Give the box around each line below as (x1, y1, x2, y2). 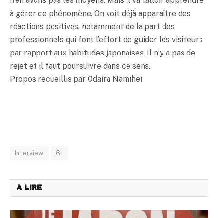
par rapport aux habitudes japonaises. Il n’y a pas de (10, 48, 195, 57)
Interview (15, 149, 44, 157)
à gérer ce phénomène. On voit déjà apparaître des (10, 8, 191, 18)
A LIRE (17, 183, 42, 191)
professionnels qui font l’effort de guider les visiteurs (10, 35, 203, 44)
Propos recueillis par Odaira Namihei (10, 74, 142, 84)
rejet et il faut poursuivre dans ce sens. (10, 61, 150, 71)
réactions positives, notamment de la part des (10, 21, 175, 31)
